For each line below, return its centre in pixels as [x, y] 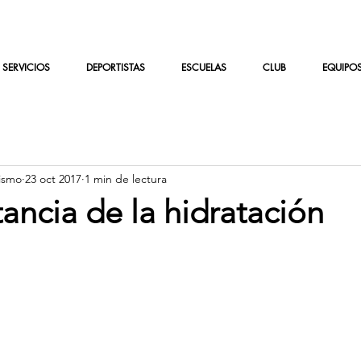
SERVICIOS [26, 67]
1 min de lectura [126, 178]
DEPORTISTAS [115, 67]
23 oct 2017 [53, 178]
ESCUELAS [203, 67]
